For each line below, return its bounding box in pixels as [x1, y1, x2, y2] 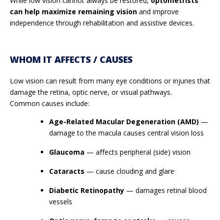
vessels [49, 196, 72, 206]
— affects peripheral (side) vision [84, 147, 191, 157]
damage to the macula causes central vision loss [49, 128, 204, 137]
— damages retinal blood [124, 185, 207, 195]
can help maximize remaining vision [10, 6, 137, 16]
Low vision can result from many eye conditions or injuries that [10, 76, 210, 85]
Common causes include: [10, 98, 89, 108]
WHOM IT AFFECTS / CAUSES [10, 53, 133, 65]
